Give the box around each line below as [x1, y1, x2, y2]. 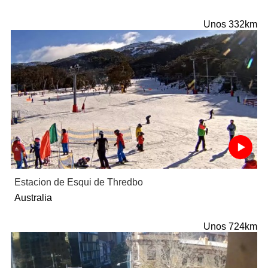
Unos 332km [203, 19, 258, 30]
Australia [14, 193, 52, 203]
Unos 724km [203, 221, 258, 232]
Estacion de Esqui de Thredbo [14, 177, 143, 188]
